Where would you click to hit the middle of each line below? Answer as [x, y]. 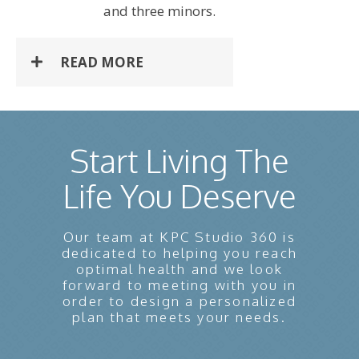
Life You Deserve [179, 195]
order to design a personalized [179, 301]
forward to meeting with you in [179, 284]
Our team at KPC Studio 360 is [179, 236]
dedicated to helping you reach [179, 252]
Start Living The [179, 160]
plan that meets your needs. [179, 317]
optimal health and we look [179, 268]
